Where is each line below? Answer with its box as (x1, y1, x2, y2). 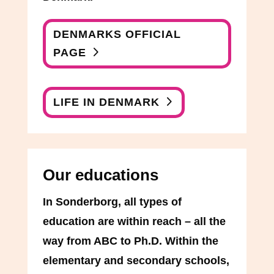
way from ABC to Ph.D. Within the (42, 234, 218, 247)
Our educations (42, 165, 158, 184)
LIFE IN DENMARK (53, 96, 160, 109)
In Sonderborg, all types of (42, 195, 182, 208)
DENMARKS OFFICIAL (53, 28, 182, 41)
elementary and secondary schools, (42, 254, 229, 267)
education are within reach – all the (42, 215, 226, 228)
